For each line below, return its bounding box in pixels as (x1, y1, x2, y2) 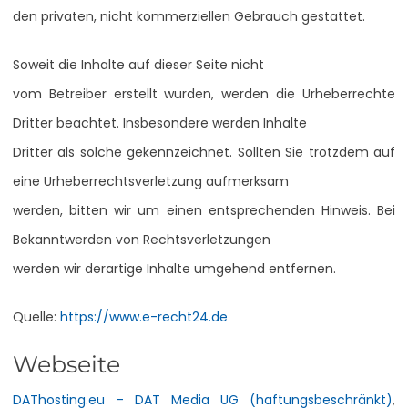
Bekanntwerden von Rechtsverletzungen (13, 229, 270, 249)
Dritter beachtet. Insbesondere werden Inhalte (13, 113, 307, 132)
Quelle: (13, 307, 60, 326)
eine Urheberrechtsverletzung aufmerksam (13, 171, 289, 190)
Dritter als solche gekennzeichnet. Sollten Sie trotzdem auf (13, 142, 395, 161)
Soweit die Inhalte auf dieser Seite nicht (13, 55, 264, 74)
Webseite (13, 350, 120, 378)
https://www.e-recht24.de (60, 307, 228, 326)
